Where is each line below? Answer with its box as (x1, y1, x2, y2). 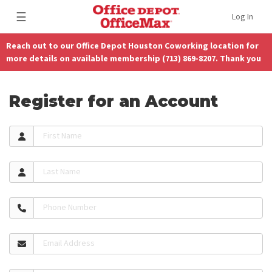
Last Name (43, 166, 81, 177)
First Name (43, 130, 82, 141)
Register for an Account (9, 92, 218, 112)
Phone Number (43, 202, 97, 213)
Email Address (43, 237, 95, 249)
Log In (232, 11, 253, 22)
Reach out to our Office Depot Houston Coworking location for (6, 40, 259, 51)
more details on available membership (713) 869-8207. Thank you (6, 53, 261, 64)
